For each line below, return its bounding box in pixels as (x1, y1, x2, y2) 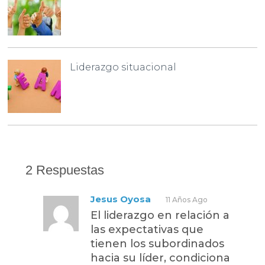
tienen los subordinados (91, 237, 225, 250)
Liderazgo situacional (70, 61, 177, 73)
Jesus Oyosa (91, 193, 151, 205)
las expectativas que (91, 222, 204, 236)
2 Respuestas (25, 162, 105, 177)
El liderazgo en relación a (91, 208, 230, 222)
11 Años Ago (166, 195, 208, 204)
